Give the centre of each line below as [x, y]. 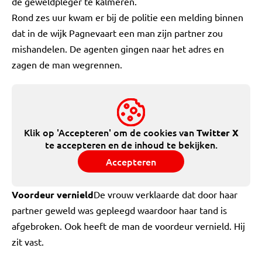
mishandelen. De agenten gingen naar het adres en [118, 49]
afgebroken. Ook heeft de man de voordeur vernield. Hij [128, 226]
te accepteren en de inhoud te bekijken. [131, 144]
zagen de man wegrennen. [67, 64]
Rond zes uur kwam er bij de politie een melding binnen [127, 17]
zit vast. [28, 242]
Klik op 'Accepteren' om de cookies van [110, 132]
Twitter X [217, 132]
